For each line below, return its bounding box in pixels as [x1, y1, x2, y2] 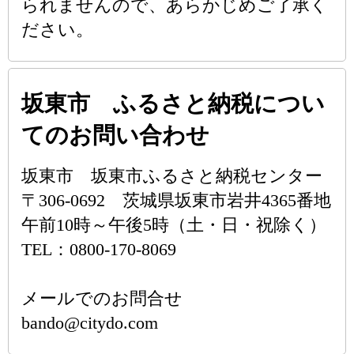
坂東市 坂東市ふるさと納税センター [21, 166, 322, 186]
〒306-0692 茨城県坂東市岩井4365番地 [21, 190, 331, 210]
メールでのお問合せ [21, 288, 183, 308]
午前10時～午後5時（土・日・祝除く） [21, 215, 326, 235]
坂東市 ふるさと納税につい [21, 91, 325, 116]
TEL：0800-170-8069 [21, 239, 176, 259]
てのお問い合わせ [21, 122, 209, 148]
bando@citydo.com [21, 313, 158, 333]
